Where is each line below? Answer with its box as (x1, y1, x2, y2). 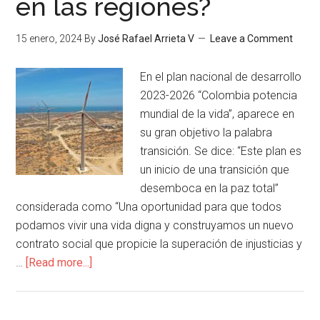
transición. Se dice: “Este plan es (140, 144, 302, 158)
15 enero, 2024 (16, 33, 83, 44)
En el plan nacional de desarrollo (140, 70, 302, 84)
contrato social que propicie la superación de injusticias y (16, 237, 303, 251)
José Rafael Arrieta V (98, 33, 195, 44)
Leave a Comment (210, 33, 294, 44)
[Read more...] (26, 256, 93, 269)
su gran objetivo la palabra (140, 126, 273, 139)
